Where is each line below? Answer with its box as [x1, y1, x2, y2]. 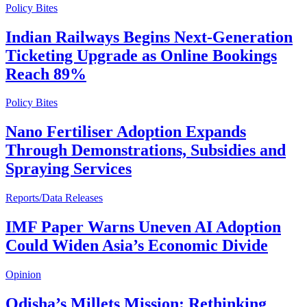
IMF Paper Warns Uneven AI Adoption [5, 218, 281, 236]
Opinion [5, 269, 41, 281]
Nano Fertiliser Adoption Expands [5, 123, 246, 141]
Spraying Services [5, 160, 132, 178]
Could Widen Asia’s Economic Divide [5, 236, 268, 255]
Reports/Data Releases [5, 192, 103, 204]
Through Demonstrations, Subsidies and [5, 141, 286, 160]
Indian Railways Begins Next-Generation [5, 27, 293, 46]
